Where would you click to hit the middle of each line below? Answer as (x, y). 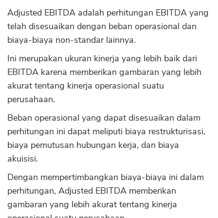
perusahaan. (31, 99)
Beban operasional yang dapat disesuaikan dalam (104, 118)
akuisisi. (23, 159)
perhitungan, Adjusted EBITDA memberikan (92, 191)
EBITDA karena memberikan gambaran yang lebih (104, 72)
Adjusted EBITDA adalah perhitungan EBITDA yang (108, 13)
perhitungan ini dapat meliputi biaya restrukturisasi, (106, 131)
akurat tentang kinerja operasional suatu (86, 86)
